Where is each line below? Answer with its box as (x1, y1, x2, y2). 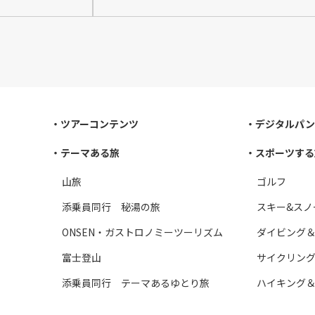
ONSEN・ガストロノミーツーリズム (62, 224, 223, 239)
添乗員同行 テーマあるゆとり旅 (62, 276, 210, 290)
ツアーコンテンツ (60, 116, 139, 131)
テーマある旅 (60, 145, 120, 160)
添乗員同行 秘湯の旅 (62, 199, 160, 214)
